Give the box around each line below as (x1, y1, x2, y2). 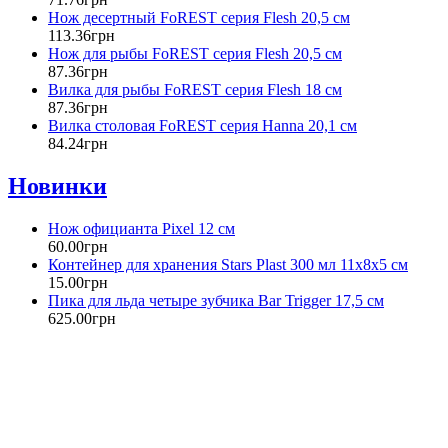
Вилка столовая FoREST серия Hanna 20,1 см (48, 117, 357, 135)
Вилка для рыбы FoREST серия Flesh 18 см (48, 81, 342, 99)
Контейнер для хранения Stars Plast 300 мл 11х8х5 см (48, 255, 408, 273)
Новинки (8, 173, 107, 200)
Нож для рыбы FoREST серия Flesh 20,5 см (48, 45, 342, 63)
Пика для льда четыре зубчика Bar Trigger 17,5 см (48, 291, 384, 309)
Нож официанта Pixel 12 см (48, 219, 235, 237)
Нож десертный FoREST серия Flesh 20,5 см (48, 9, 350, 27)
